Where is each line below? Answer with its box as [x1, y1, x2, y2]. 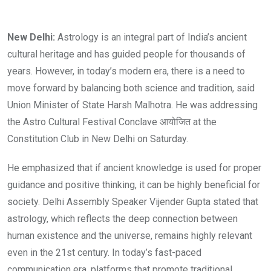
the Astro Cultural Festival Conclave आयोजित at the [7, 116, 217, 128]
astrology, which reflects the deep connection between [7, 213, 238, 225]
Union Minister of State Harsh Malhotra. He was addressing [7, 99, 258, 111]
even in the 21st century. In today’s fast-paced [7, 247, 201, 259]
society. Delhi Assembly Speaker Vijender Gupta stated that [7, 196, 258, 208]
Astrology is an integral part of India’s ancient [55, 31, 247, 44]
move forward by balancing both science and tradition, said [7, 82, 255, 94]
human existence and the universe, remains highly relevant [7, 230, 252, 242]
